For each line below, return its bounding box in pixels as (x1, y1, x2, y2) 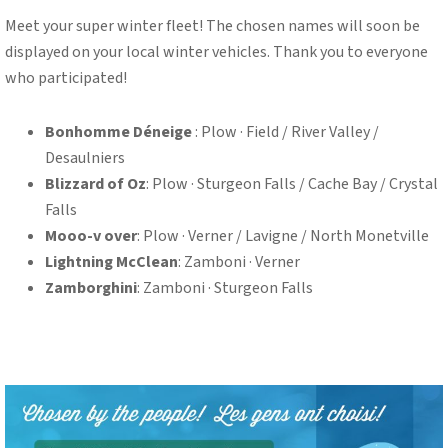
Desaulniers (45, 146, 125, 169)
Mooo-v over (45, 224, 137, 247)
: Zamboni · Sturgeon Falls (137, 276, 313, 299)
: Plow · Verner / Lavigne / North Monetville (137, 224, 429, 247)
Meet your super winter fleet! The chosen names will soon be (5, 14, 420, 37)
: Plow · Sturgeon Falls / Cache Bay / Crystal (146, 172, 438, 195)
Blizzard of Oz (45, 172, 146, 195)
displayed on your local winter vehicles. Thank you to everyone (5, 40, 428, 63)
